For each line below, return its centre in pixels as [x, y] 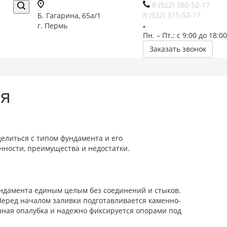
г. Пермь [52, 26]
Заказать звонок [178, 49]
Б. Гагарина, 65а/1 [69, 15]
